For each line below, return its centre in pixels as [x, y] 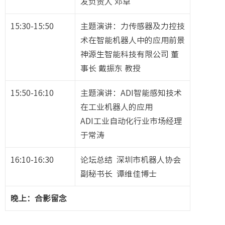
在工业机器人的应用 [117, 107]
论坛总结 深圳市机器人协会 [131, 160]
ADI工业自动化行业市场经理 [131, 121]
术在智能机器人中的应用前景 [133, 40]
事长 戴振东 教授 [110, 69]
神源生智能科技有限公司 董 [130, 54]
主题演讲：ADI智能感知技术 [131, 93]
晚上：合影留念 [39, 199]
